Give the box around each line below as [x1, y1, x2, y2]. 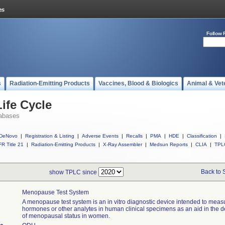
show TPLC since [49, 169, 98, 176]
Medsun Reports [150, 142, 188, 147]
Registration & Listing [25, 133, 74, 139]
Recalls [126, 133, 143, 139]
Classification [187, 133, 217, 139]
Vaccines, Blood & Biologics [98, 80, 178, 87]
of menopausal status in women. [22, 212, 110, 219]
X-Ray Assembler [103, 142, 142, 147]
